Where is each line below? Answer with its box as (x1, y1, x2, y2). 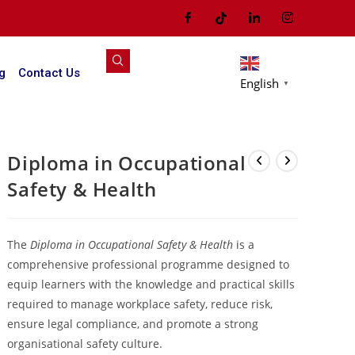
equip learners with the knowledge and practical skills (7, 276, 296, 292)
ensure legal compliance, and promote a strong (7, 315, 259, 331)
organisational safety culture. (7, 335, 163, 351)
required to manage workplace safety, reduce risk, (7, 296, 273, 311)
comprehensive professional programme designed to (7, 256, 290, 272)
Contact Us (17, 65, 80, 80)
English (239, 74, 279, 91)
